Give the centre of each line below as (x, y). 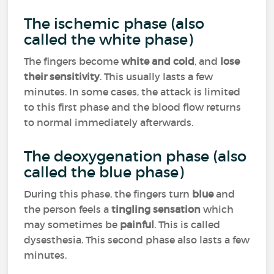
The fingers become (73, 61)
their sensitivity (62, 76)
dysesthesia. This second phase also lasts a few (137, 240)
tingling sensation (156, 209)
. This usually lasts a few (157, 76)
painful (137, 224)
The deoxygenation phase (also (135, 156)
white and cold (158, 61)
